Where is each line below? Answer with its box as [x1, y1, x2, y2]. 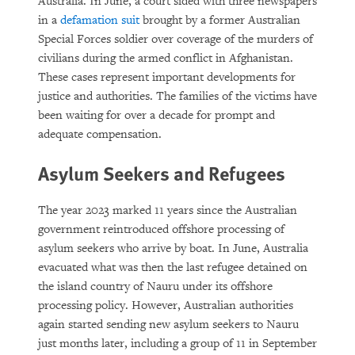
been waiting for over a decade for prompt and [38, 108, 275, 123]
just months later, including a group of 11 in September [38, 336, 317, 351]
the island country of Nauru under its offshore [38, 279, 273, 294]
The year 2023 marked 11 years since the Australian [38, 203, 297, 218]
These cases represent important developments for [38, 70, 296, 85]
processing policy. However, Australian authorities [38, 298, 293, 313]
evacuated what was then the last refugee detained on [38, 260, 307, 275]
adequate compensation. [38, 127, 162, 142]
